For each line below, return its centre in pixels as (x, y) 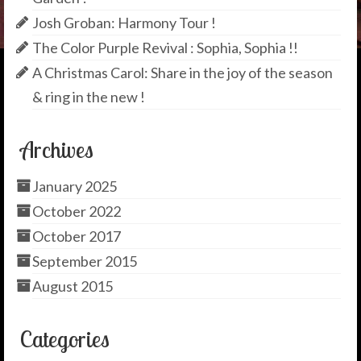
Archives (57, 149)
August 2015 (73, 286)
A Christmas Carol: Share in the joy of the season (183, 72)
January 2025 (75, 186)
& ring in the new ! (89, 96)
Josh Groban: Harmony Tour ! (124, 22)
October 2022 (77, 211)
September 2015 (85, 261)
